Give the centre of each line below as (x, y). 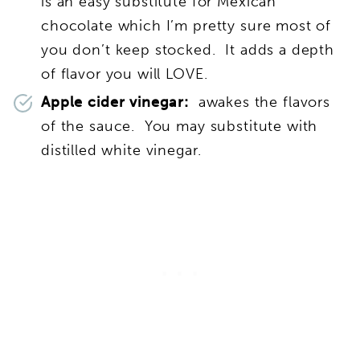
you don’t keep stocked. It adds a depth (188, 50)
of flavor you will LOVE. (125, 74)
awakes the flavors (260, 102)
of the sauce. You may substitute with (180, 127)
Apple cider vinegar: (115, 102)
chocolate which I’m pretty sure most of (186, 26)
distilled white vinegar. (121, 151)
